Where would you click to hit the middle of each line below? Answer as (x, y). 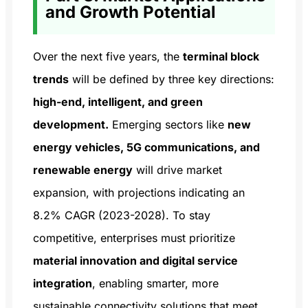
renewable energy (83, 169)
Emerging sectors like (168, 124)
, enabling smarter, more (155, 283)
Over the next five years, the (108, 56)
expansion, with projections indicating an (139, 192)
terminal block (221, 56)
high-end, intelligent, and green (118, 101)
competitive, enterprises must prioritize (134, 238)
